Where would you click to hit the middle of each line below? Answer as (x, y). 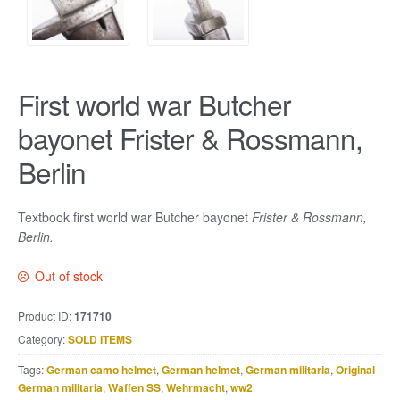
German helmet (201, 370)
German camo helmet (101, 370)
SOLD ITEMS (100, 340)
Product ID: (46, 316)
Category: (43, 339)
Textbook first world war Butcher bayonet (135, 217)
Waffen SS (134, 388)
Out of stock (69, 276)
